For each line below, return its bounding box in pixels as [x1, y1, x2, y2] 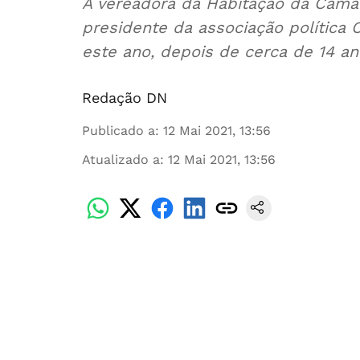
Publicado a [82, 123, 155, 138]
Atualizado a [82, 152, 160, 167]
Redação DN [82, 89, 167, 106]
